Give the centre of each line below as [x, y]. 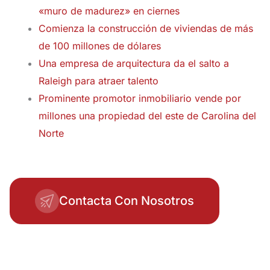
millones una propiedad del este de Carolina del [147, 116]
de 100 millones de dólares [100, 46]
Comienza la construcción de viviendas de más [146, 28]
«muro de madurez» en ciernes [109, 11]
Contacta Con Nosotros [127, 201]
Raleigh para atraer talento [99, 81]
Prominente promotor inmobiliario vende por [140, 98]
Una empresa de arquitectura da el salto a [134, 63]
